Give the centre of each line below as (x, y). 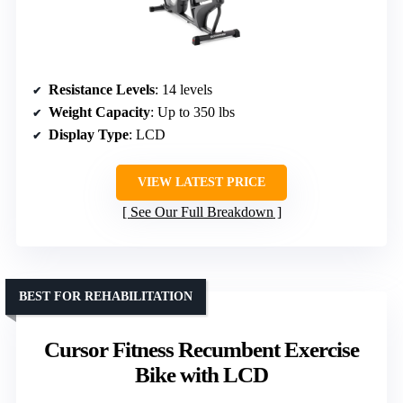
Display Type (89, 134)
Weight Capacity (99, 112)
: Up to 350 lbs (193, 112)
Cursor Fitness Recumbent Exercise (201, 349)
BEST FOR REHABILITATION (106, 296)
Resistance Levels (102, 89)
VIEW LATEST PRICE (201, 182)
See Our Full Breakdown (201, 211)
